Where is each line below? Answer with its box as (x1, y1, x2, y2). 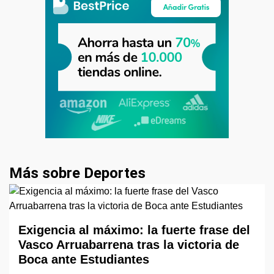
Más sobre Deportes (9, 164, 146, 182)
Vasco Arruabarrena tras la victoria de (18, 237, 239, 251)
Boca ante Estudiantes (18, 252, 149, 266)
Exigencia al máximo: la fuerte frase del (18, 223, 250, 237)
